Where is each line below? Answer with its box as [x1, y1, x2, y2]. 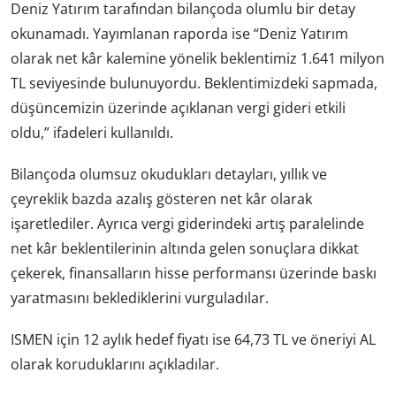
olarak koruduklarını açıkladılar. [11, 354, 219, 375]
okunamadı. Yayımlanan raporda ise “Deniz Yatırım [11, 24, 348, 44]
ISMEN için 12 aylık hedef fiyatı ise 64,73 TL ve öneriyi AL [11, 330, 376, 350]
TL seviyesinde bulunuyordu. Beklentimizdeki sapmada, [11, 73, 377, 94]
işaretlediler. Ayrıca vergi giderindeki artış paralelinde [11, 214, 364, 234]
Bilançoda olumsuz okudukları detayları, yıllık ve [11, 164, 327, 185]
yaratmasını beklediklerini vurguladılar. [11, 288, 269, 308]
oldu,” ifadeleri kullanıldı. [11, 123, 173, 143]
